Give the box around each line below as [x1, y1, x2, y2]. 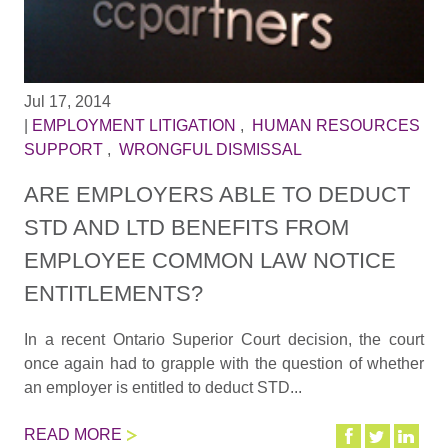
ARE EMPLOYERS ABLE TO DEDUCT [23, 182, 410, 208]
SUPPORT [23, 140, 103, 158]
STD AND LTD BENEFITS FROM [23, 215, 349, 241]
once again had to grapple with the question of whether [23, 355, 425, 373]
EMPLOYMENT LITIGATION [31, 116, 236, 134]
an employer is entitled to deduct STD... [23, 379, 302, 397]
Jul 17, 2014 [23, 92, 111, 110]
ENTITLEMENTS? [23, 281, 203, 307]
